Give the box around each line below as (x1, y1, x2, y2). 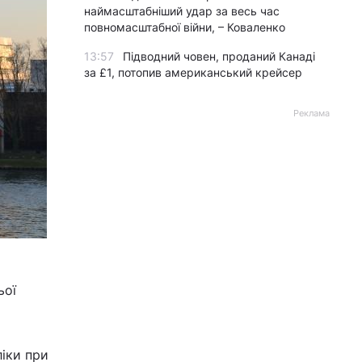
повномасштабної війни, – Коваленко (84, 20, 285, 34)
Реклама (293, 107, 330, 119)
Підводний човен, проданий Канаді (123, 49, 315, 63)
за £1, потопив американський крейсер (84, 65, 302, 79)
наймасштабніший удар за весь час (84, 4, 280, 18)
